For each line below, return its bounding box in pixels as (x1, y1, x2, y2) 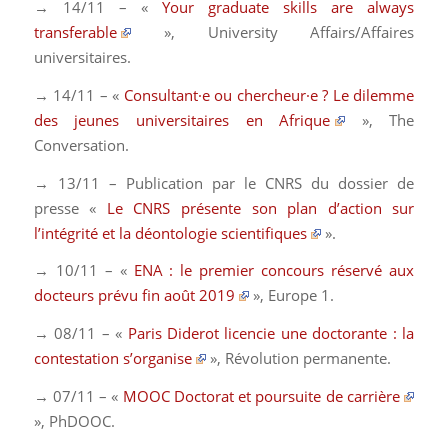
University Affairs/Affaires (207, 22, 415, 43)
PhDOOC (48, 410, 111, 431)
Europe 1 (268, 285, 331, 306)
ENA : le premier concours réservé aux (133, 260, 415, 281)
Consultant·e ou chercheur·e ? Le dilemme (123, 85, 415, 106)
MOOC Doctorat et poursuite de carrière (122, 385, 400, 406)
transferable (33, 22, 117, 43)
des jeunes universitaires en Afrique (33, 110, 331, 131)
